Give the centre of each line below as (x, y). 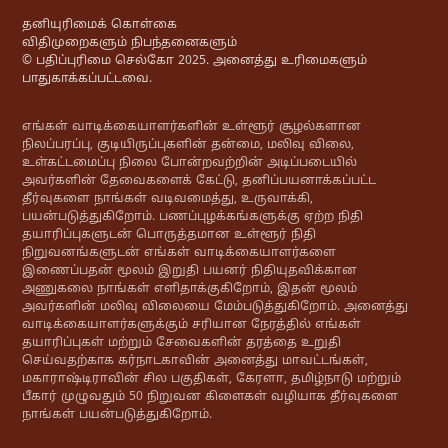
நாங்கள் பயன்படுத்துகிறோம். (117, 416)
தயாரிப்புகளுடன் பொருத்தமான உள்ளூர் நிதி (169, 236)
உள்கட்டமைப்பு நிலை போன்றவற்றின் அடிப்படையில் (190, 164)
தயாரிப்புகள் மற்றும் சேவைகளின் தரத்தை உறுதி (182, 344)
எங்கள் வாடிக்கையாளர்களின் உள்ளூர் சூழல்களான (192, 128)
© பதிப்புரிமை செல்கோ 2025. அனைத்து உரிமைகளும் (195, 62)
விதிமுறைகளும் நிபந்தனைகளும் (130, 44)
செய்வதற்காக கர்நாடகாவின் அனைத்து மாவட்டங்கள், (195, 362)
